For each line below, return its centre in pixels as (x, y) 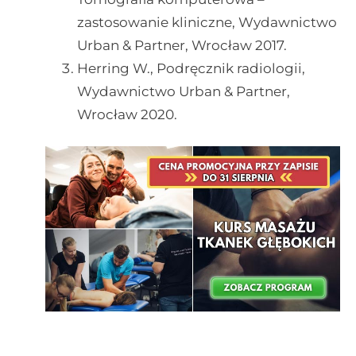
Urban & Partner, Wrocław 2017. (182, 45)
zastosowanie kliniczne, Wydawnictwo (207, 22)
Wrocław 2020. (127, 114)
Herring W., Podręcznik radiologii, (191, 68)
